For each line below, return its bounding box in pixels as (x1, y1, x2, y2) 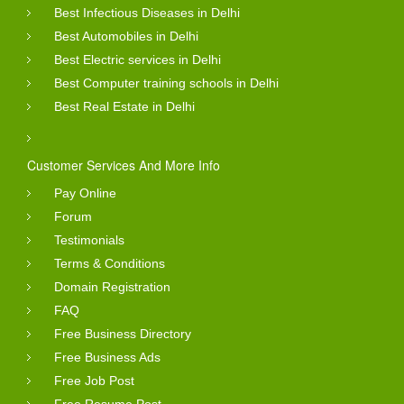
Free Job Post (54, 372, 134, 388)
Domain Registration (54, 279, 170, 294)
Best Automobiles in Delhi (54, 28, 198, 43)
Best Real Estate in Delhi (54, 98, 195, 114)
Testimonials (54, 232, 124, 247)
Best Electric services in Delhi (54, 51, 221, 67)
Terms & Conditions (54, 255, 165, 271)
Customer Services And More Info (27, 155, 220, 174)
